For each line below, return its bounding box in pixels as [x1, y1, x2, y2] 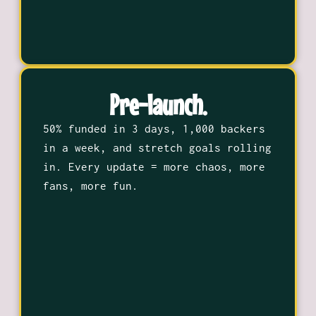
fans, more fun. [42, 178, 138, 192]
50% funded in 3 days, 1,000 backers [42, 121, 265, 135]
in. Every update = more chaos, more [42, 159, 265, 173]
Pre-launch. [109, 87, 207, 121]
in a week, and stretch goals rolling [42, 140, 272, 154]
